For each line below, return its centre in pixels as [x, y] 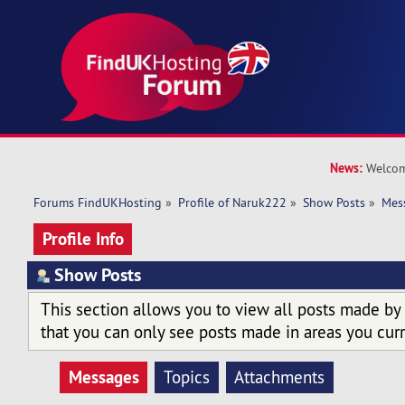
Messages [104, 377]
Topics [186, 377]
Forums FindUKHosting [97, 203]
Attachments [280, 377]
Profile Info [83, 238]
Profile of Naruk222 [233, 203]
